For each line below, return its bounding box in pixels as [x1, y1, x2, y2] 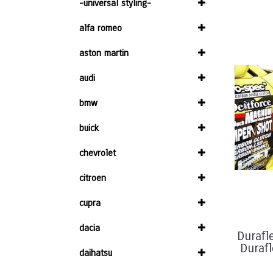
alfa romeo [79, 23, 122, 34]
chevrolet [79, 147, 116, 158]
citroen [79, 172, 106, 183]
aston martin [79, 48, 129, 58]
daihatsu [79, 247, 112, 258]
